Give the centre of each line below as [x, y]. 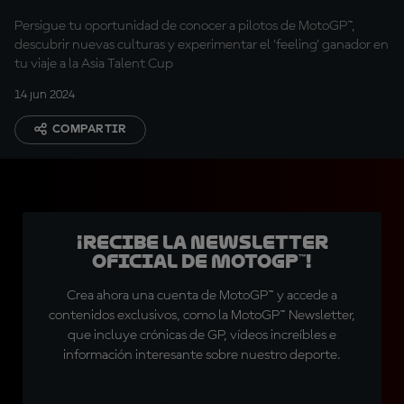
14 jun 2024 [45, 95]
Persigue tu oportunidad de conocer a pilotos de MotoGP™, [185, 26]
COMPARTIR [90, 129]
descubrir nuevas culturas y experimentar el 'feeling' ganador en [202, 45]
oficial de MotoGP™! [202, 262]
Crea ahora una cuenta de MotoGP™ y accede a [202, 296]
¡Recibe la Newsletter [202, 243]
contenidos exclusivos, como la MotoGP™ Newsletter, [202, 316]
